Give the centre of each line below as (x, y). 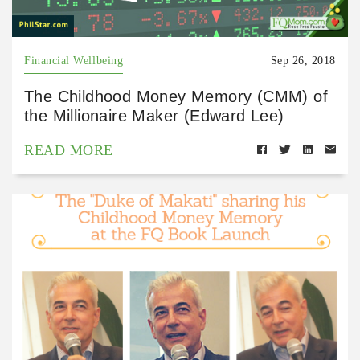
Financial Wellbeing (74, 61)
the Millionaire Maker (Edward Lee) (154, 116)
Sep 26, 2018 (303, 61)
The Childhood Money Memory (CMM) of (176, 97)
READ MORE (69, 151)
